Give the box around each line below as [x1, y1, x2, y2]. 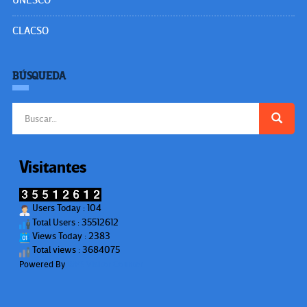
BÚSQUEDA [12, 69, 66, 84]
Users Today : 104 [30, 202, 101, 214]
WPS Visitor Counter [67, 258, 143, 269]
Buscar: [12, 103, 42, 115]
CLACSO [12, 25, 49, 38]
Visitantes [19, 157, 86, 179]
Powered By [19, 258, 67, 269]
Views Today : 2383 [30, 230, 110, 242]
